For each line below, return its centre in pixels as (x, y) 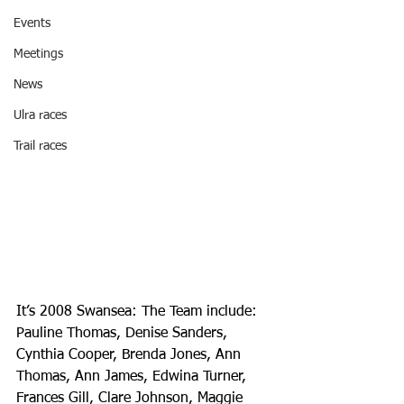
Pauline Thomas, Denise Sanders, (124, 333)
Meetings (38, 54)
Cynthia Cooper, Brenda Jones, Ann (131, 355)
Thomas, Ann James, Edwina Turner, (133, 376)
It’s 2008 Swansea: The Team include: (139, 312)
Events (32, 23)
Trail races (40, 146)
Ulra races (40, 115)
